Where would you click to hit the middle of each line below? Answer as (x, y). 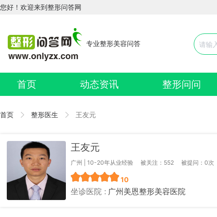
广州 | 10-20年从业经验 (102, 163)
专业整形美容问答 (113, 43)
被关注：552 (157, 163)
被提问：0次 (198, 163)
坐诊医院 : (88, 191)
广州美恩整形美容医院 (147, 191)
